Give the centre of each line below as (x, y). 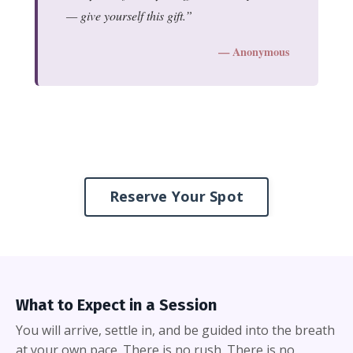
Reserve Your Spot (176, 197)
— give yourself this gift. (126, 15)
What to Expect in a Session (116, 305)
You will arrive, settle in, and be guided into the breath (175, 330)
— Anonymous (254, 51)
